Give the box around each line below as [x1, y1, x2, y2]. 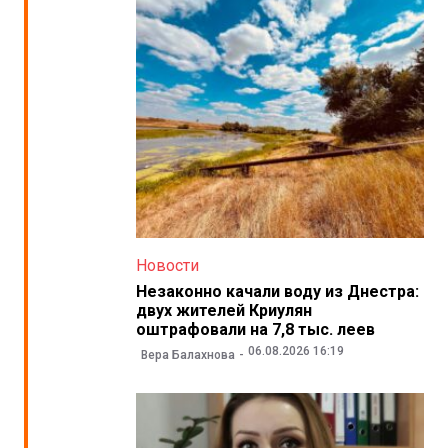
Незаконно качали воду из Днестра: [136, 281, 420, 301]
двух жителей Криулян [136, 300, 313, 320]
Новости [136, 255, 200, 275]
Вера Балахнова [141, 348, 236, 362]
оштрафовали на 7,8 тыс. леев [136, 319, 376, 339]
